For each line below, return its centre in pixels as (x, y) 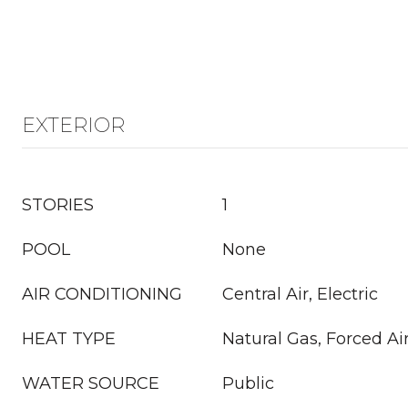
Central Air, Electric (300, 294)
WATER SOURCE (91, 383)
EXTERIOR (73, 125)
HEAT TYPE (69, 339)
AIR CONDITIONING (102, 294)
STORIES (58, 205)
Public (248, 383)
